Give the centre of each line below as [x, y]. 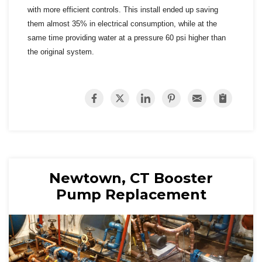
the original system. [62, 51]
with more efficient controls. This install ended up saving [123, 9]
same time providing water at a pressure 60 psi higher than [127, 37]
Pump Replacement [131, 194]
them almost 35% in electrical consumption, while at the [122, 23]
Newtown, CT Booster [131, 178]
